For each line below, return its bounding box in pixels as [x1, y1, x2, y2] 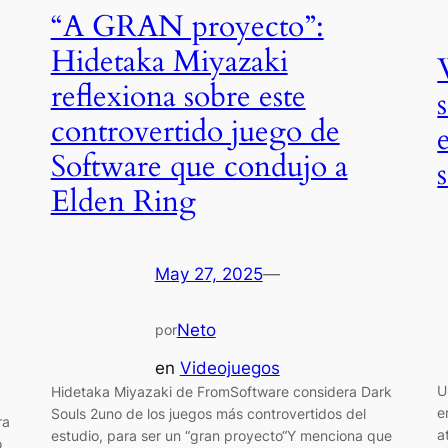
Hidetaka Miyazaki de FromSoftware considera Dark [50, 382, 392, 400]
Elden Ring [50, 182, 196, 222]
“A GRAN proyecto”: [50, 7, 324, 47]
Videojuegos [179, 357, 280, 378]
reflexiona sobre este [50, 77, 306, 117]
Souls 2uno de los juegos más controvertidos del [50, 404, 366, 422]
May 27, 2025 [154, 264, 263, 285]
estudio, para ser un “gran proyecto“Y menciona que [50, 426, 392, 444]
